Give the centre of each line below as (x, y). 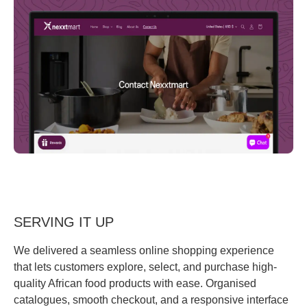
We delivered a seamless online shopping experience (144, 250)
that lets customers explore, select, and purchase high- (145, 267)
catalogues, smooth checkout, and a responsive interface (151, 299)
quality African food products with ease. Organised (135, 283)
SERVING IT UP (64, 222)
